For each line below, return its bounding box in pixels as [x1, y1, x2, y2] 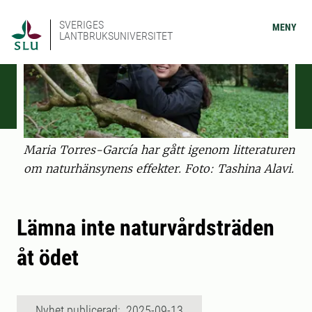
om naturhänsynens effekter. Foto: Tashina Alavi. [24, 162, 294, 176]
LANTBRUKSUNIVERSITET [59, 29, 173, 42]
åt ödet [17, 244, 79, 272]
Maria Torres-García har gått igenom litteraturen [24, 143, 295, 157]
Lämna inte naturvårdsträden [17, 214, 274, 242]
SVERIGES [59, 18, 104, 31]
